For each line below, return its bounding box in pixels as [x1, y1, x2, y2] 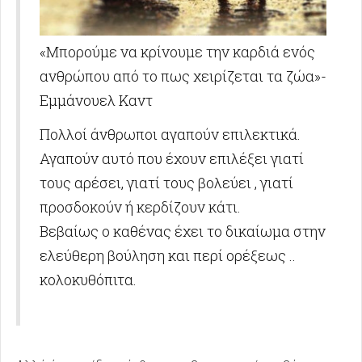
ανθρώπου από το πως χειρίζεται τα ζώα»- [40, 66, 326, 86]
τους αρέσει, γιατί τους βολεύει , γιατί [40, 173, 293, 193]
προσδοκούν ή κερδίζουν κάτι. [40, 197, 241, 217]
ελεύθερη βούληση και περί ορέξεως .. [40, 246, 296, 266]
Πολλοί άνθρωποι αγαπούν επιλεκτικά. [40, 124, 301, 145]
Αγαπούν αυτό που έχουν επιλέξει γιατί [40, 149, 304, 169]
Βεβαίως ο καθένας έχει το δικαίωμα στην [40, 221, 326, 242]
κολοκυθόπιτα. [40, 270, 137, 290]
